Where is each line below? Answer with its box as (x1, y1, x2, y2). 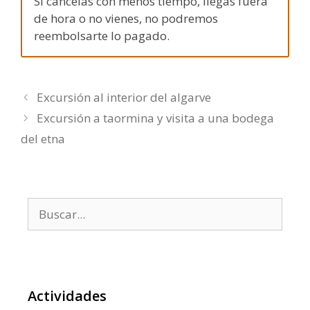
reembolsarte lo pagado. (34, 28, 170, 44)
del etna (21, 130, 65, 147)
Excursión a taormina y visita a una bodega (37, 109, 275, 126)
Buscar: (27, 197, 68, 214)
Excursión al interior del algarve (37, 89, 212, 105)
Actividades (28, 286, 107, 305)
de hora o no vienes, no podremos (34, 10, 218, 27)
